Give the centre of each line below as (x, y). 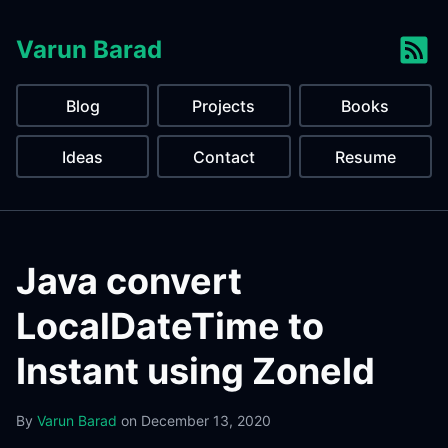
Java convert (129, 281)
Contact (223, 156)
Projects (224, 105)
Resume (365, 156)
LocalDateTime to (170, 326)
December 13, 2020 (206, 420)
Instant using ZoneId (195, 371)
